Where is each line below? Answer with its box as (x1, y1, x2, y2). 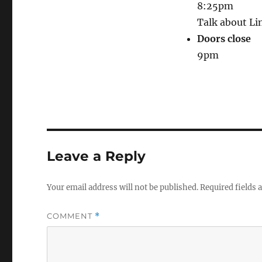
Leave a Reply (47, 148, 146, 165)
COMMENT (47, 211, 95, 221)
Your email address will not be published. (47, 182, 199, 193)
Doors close (196, 33, 251, 45)
